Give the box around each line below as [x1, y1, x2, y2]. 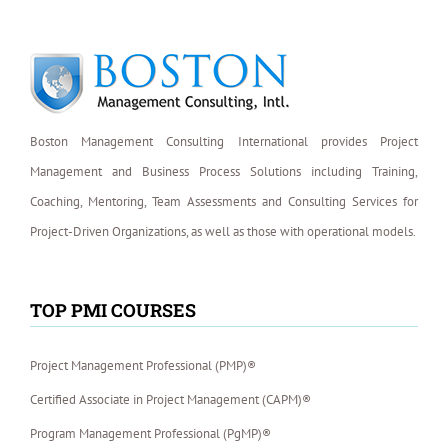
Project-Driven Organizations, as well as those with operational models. [30, 223, 416, 241]
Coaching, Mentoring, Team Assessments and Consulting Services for [30, 193, 418, 211]
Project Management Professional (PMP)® [30, 357, 256, 375]
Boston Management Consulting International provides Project [30, 133, 418, 151]
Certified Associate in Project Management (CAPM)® [30, 391, 311, 409]
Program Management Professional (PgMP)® [30, 425, 271, 443]
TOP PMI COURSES [30, 298, 196, 323]
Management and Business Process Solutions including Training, [30, 163, 418, 181]
